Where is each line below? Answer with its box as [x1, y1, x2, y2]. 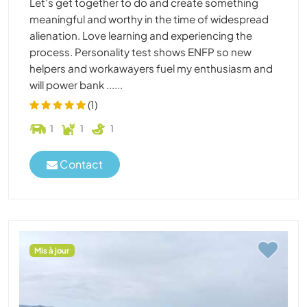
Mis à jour [34, 245, 70, 256]
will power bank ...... [29, 77, 123, 91]
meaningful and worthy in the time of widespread [29, 12, 269, 25]
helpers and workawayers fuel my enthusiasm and [29, 61, 273, 75]
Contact [58, 157, 103, 172]
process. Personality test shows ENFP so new [29, 45, 251, 58]
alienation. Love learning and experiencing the [29, 28, 252, 42]
